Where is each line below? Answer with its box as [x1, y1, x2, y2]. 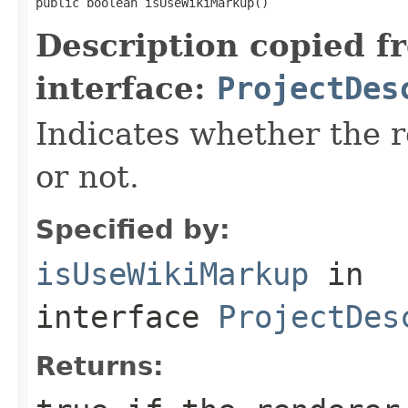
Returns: [36, 350, 164, 382]
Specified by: [36, 213, 230, 245]
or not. [36, 158, 139, 195]
